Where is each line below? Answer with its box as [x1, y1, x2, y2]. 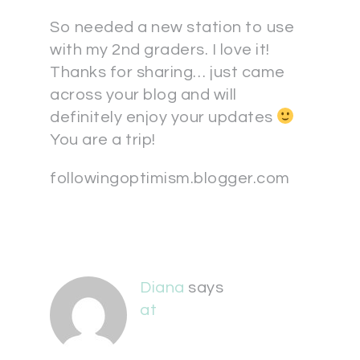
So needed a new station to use [50, 19, 294, 36]
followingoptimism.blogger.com [50, 170, 290, 187]
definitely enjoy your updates [50, 109, 276, 126]
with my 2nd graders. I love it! [50, 42, 270, 59]
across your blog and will [50, 87, 237, 104]
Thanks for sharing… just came [50, 64, 285, 81]
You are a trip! [50, 132, 156, 149]
